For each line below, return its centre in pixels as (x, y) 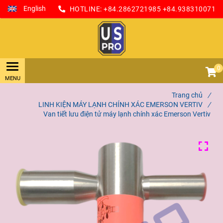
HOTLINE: (86, 9)
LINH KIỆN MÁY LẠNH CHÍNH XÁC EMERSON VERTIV (120, 105)
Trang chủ (187, 95)
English (35, 8)
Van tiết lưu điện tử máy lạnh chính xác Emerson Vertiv (127, 114)
